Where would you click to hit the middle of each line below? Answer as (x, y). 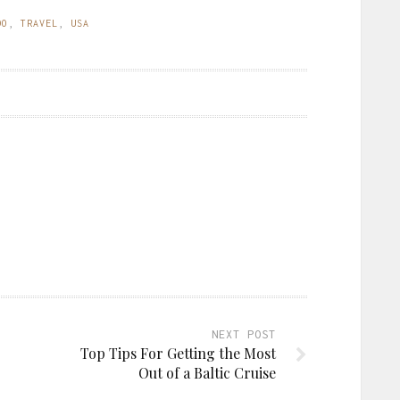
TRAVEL (39, 23)
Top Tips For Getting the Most (178, 353)
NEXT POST (244, 334)
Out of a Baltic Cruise (207, 372)
